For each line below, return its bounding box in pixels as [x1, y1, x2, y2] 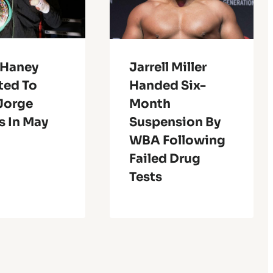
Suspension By [129, 114, 221, 130]
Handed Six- [129, 77, 206, 93]
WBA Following [129, 132, 225, 148]
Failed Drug [129, 151, 200, 166]
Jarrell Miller [129, 59, 207, 75]
